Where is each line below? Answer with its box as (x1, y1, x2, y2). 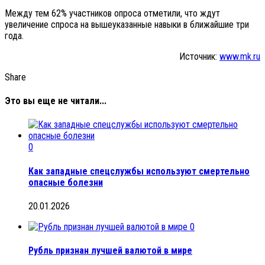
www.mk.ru (219, 50, 260, 62)
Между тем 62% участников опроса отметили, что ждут (5, 7, 220, 19)
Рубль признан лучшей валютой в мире (28, 245, 192, 257)
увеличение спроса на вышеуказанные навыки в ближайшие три (5, 18, 249, 30)
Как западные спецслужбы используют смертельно (28, 165, 250, 177)
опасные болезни (28, 176, 103, 188)
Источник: (179, 50, 219, 62)
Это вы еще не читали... (5, 95, 106, 107)
